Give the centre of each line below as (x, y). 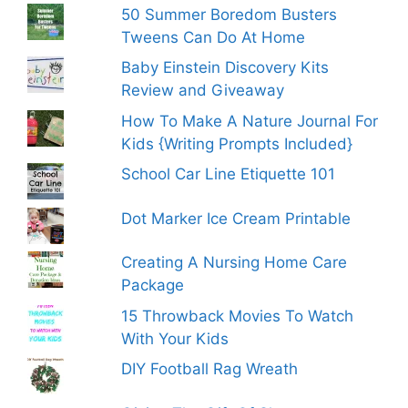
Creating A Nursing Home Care (235, 263)
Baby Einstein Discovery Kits (225, 68)
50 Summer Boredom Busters (229, 14)
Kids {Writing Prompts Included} (237, 143)
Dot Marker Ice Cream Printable (236, 218)
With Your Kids (175, 338)
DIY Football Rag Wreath (210, 369)
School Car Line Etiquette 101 (229, 174)
